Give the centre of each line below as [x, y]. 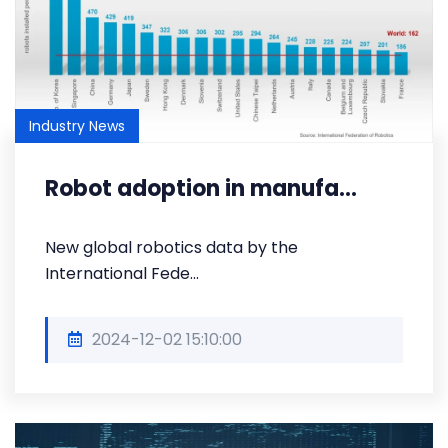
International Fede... [122, 273]
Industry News [77, 126]
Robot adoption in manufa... [201, 188]
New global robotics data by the [171, 247]
